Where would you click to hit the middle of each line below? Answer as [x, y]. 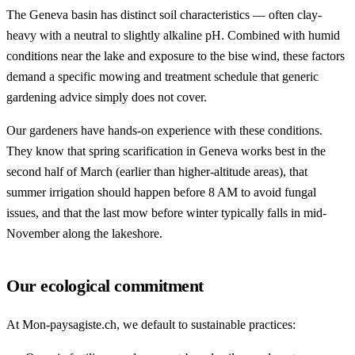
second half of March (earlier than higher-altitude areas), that [157, 171]
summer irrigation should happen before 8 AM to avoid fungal [161, 192]
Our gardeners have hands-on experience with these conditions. [164, 130]
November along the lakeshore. [84, 233]
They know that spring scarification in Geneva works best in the [166, 151]
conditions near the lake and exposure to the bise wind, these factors [176, 55]
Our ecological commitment [105, 285]
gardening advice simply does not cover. [107, 97]
